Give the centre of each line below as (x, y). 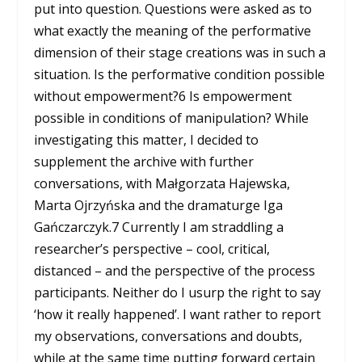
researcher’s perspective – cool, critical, (152, 248)
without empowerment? (107, 96)
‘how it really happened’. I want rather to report (178, 314)
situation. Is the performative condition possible (180, 74)
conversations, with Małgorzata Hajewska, (162, 183)
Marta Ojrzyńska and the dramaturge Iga (159, 205)
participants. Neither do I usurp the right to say (178, 292)
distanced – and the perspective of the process (175, 270)
